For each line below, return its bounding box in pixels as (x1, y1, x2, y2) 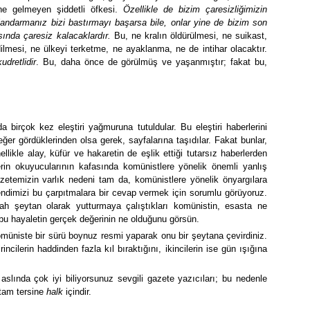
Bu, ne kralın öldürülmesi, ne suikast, (110, 30, 268, 41)
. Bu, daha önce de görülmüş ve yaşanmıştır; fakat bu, (36, 56, 268, 67)
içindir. (63, 286, 91, 298)
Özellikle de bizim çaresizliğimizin (123, 3, 267, 15)
